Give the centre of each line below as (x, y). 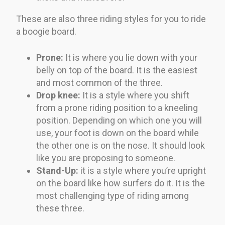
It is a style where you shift (135, 95)
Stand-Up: (57, 170)
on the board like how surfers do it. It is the (121, 183)
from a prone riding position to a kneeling (117, 107)
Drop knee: (58, 95)
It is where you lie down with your (130, 57)
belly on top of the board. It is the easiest (117, 70)
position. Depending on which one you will (119, 120)
